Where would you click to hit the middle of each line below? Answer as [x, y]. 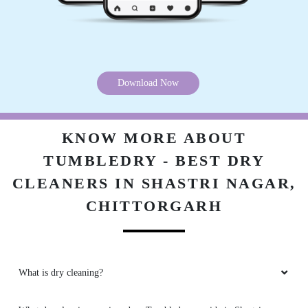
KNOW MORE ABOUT [154, 138]
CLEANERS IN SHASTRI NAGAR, [154, 184]
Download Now [148, 83]
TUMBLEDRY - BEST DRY [154, 161]
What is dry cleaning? [61, 273]
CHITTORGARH [154, 206]
